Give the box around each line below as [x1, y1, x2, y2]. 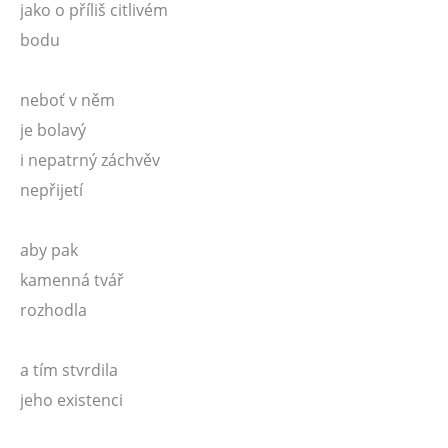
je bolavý [20, 119, 86, 141]
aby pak [20, 239, 78, 261]
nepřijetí [20, 179, 83, 201]
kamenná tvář [20, 269, 124, 291]
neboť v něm [20, 89, 115, 111]
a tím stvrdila [20, 359, 118, 381]
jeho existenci [20, 389, 123, 411]
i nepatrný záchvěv [20, 149, 160, 171]
